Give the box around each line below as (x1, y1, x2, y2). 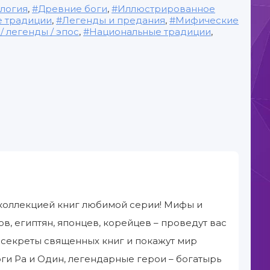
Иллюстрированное (118, 3, 215, 14)
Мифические (175, 14, 239, 26)
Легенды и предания (62, 14, 165, 26)
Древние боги (38, 3, 107, 14)
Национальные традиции (89, 26, 211, 37)
